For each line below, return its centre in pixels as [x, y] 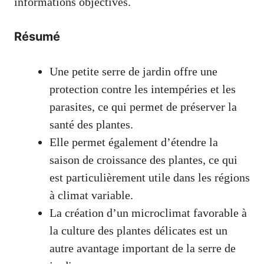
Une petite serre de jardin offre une [133, 71]
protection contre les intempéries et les [143, 89]
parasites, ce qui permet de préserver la [143, 106]
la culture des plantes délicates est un [138, 230]
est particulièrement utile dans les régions [150, 177]
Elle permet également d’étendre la [134, 142]
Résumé [37, 36]
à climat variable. [91, 195]
